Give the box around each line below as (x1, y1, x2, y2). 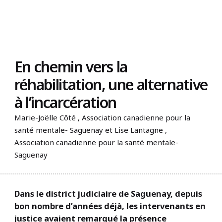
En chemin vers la (14, 56, 127, 77)
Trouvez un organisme (155, 1, 212, 8)
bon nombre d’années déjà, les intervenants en (14, 200, 206, 212)
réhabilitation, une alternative (14, 74, 208, 95)
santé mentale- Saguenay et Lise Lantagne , (14, 125, 167, 135)
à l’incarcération (14, 92, 116, 113)
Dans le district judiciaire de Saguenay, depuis (14, 187, 202, 199)
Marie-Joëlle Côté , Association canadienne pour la (14, 112, 190, 123)
